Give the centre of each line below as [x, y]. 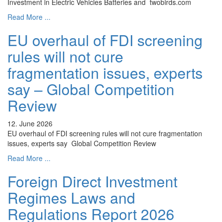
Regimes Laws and [71, 198]
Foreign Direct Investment [92, 181]
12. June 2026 [30, 124]
